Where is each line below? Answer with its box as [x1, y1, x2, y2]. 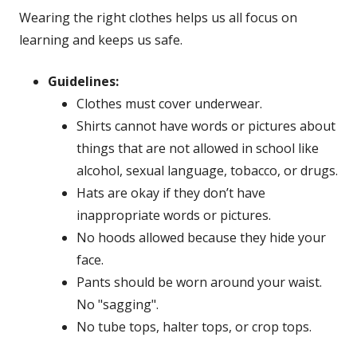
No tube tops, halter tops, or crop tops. [76, 318, 312, 336]
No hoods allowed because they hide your [76, 229, 326, 247]
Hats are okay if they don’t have [76, 184, 265, 202]
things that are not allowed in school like [76, 139, 319, 158]
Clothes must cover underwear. [76, 95, 262, 113]
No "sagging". [76, 296, 159, 314]
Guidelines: [48, 73, 119, 91]
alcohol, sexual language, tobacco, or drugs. [76, 162, 338, 180]
